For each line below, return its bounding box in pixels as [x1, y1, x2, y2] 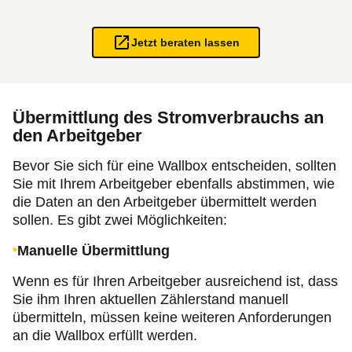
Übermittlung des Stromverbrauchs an [13, 108, 324, 128]
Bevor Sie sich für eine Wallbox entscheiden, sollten [13, 158, 336, 174]
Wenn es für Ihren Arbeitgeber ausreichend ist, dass [13, 273, 338, 290]
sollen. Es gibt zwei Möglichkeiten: [13, 212, 227, 229]
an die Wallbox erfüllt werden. [13, 328, 197, 344]
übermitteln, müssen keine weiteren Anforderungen [13, 310, 332, 326]
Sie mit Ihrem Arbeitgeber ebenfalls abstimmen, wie [13, 176, 335, 192]
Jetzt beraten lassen [131, 36, 240, 49]
